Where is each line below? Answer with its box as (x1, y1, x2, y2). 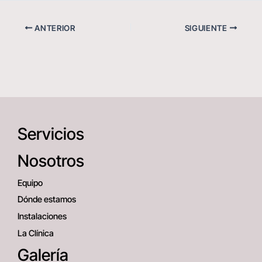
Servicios (18, 124, 84, 144)
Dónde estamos (18, 194, 76, 205)
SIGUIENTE (184, 23, 230, 33)
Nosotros (18, 151, 84, 171)
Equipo (18, 177, 43, 188)
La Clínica (18, 227, 54, 239)
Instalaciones (18, 211, 67, 222)
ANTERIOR (32, 23, 75, 33)
